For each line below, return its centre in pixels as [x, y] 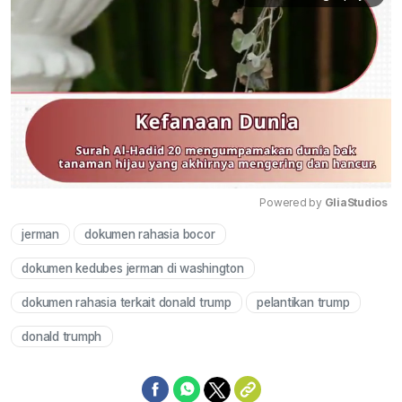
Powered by [292, 202]
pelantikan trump [303, 302]
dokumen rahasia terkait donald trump [127, 302]
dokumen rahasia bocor [150, 234]
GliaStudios [356, 202]
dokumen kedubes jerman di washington [133, 268]
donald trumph [62, 336]
